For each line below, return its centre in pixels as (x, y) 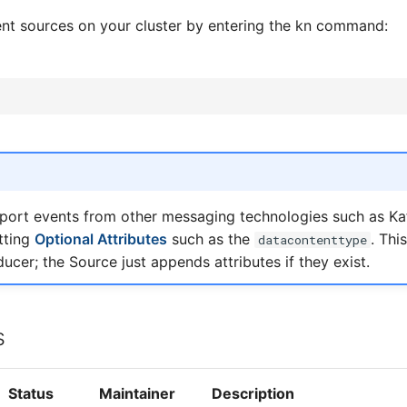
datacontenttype (312, 239)
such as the (210, 238)
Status (31, 393)
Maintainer (137, 393)
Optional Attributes (100, 238)
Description (253, 393)
